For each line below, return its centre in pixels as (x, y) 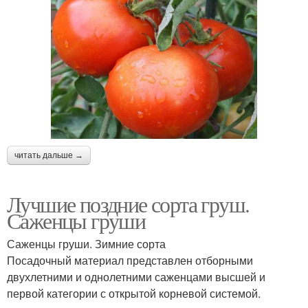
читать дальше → (49, 156)
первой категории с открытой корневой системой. (134, 294)
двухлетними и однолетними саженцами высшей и (136, 277)
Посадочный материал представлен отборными (130, 261)
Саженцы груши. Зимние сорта (86, 244)
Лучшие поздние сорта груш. (128, 204)
